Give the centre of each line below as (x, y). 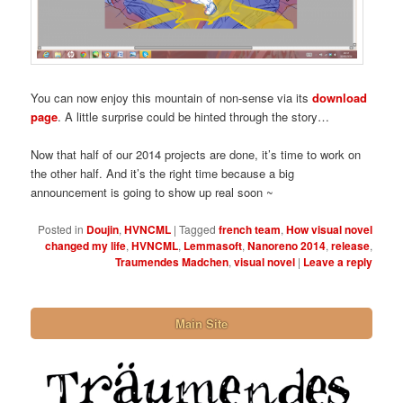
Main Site (201, 323)
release (350, 245)
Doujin (102, 229)
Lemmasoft (212, 245)
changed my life (85, 245)
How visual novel (329, 229)
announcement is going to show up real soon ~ (152, 193)
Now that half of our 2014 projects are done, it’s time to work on (196, 155)
